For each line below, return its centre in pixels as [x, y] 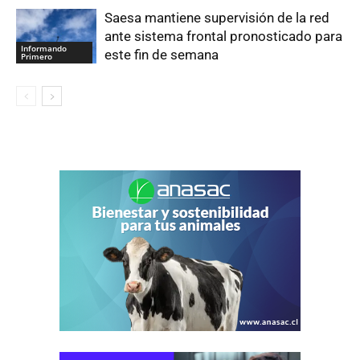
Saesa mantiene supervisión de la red [217, 17]
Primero [37, 57]
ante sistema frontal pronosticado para [223, 36]
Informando [44, 49]
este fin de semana [162, 54]
